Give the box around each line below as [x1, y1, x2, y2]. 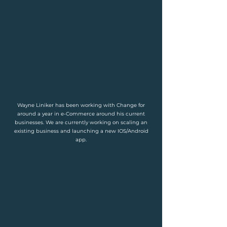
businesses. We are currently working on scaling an [15, 119, 147, 126]
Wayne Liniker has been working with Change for [17, 102, 145, 108]
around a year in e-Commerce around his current [17, 110, 145, 117]
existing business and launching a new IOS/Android [14, 128, 148, 134]
